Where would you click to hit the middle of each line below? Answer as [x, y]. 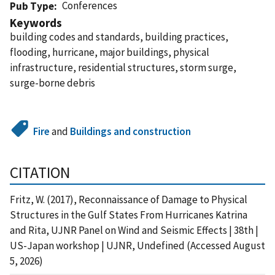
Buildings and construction [131, 131]
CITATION [40, 172]
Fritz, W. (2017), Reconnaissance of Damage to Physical [129, 199]
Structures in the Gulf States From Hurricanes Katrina [129, 215]
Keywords [36, 22]
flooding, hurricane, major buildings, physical [110, 52]
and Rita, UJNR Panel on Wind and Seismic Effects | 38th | [134, 230]
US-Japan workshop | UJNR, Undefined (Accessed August [137, 245]
